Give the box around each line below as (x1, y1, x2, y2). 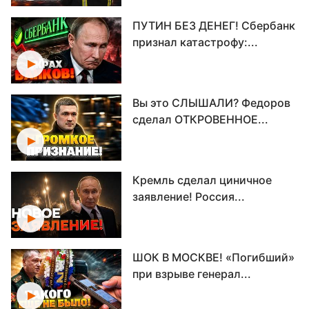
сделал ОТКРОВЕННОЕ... (132, 112, 268, 126)
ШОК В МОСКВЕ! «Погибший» (132, 250, 295, 264)
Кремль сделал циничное (132, 173, 272, 187)
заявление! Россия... (132, 190, 245, 203)
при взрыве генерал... (132, 267, 251, 281)
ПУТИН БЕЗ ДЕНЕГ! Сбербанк (132, 19, 295, 32)
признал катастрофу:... (132, 35, 258, 49)
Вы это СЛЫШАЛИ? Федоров (132, 96, 290, 110)
